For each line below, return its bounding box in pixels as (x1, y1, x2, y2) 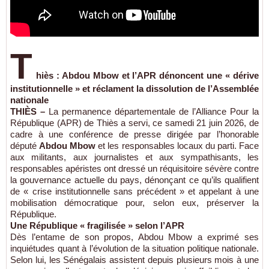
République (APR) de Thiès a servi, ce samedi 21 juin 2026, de (10, 118, 259, 128)
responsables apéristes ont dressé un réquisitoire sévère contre (10, 163, 259, 174)
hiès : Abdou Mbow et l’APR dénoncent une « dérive (36, 70, 259, 80)
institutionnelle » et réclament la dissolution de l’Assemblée (10, 83, 259, 94)
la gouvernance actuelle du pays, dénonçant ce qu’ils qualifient (10, 175, 259, 185)
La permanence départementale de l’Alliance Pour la (45, 106, 259, 116)
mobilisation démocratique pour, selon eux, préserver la (10, 198, 259, 208)
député (10, 141, 40, 151)
